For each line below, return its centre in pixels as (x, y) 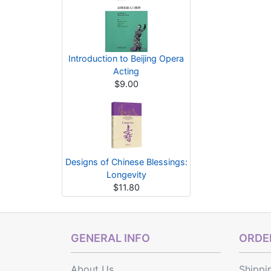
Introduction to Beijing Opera (126, 58)
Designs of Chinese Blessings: (126, 162)
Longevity (126, 175)
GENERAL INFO (110, 238)
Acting (126, 71)
